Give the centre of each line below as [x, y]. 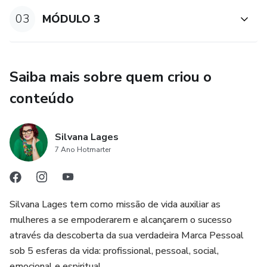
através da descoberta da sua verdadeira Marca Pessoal [127, 235]
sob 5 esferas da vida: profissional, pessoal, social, [114, 251]
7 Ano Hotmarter [83, 149]
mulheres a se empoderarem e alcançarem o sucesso [121, 220]
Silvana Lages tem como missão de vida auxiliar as [115, 204]
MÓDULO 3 [72, 19]
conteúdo [42, 98]
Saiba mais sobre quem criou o [111, 77]
